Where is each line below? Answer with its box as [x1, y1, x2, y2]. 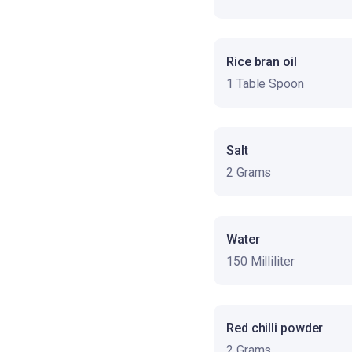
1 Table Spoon [226, 75, 304, 91]
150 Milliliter [226, 253, 295, 269]
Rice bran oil [226, 53, 297, 69]
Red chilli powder [226, 320, 324, 335]
